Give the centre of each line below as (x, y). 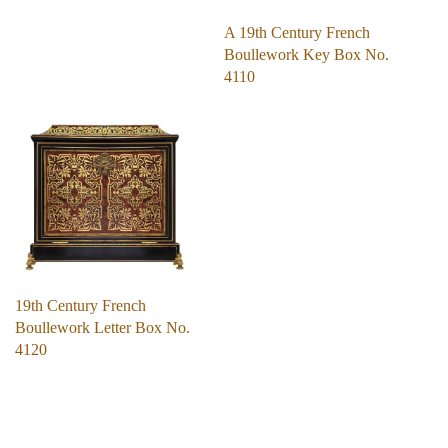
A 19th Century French (297, 32)
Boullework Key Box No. (306, 54)
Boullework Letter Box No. (102, 327)
